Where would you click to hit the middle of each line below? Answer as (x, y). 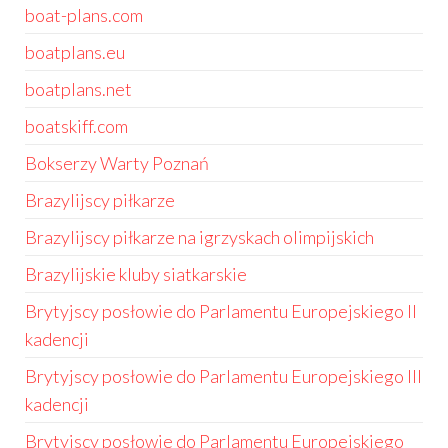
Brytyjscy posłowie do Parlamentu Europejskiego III (223, 376)
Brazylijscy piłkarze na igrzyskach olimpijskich (199, 237)
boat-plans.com (84, 15)
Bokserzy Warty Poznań (117, 163)
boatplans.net (78, 89)
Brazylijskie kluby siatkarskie (136, 274)
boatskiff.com (76, 126)
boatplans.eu (75, 52)
